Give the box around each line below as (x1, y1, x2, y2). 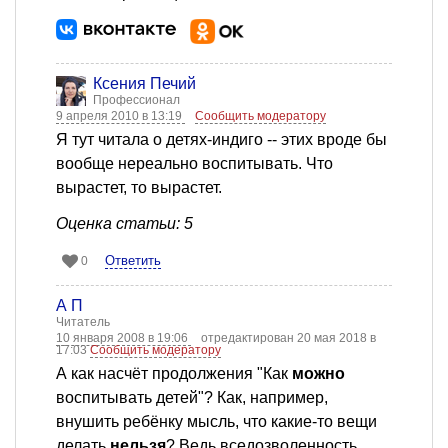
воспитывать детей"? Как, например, (56, 389, 328, 407)
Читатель (56, 315, 110, 330)
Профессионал (93, 93, 180, 108)
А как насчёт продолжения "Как (56, 365, 292, 383)
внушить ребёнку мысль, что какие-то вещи (56, 413, 377, 431)
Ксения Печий (93, 75, 196, 93)
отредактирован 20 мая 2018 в (201, 331, 376, 346)
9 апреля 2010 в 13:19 (56, 109, 185, 124)
